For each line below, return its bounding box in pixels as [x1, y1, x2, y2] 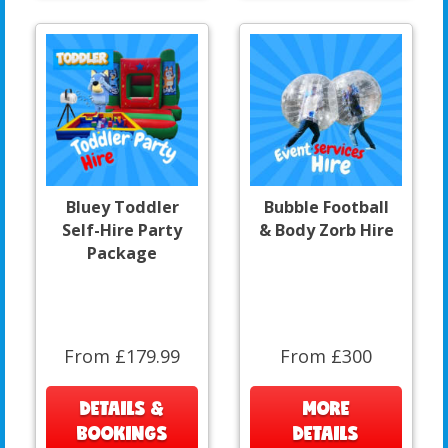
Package [87, 241, 157, 264]
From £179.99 [64, 343, 180, 368]
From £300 [280, 343, 372, 368]
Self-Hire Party [62, 218, 182, 241]
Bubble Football [263, 195, 389, 218]
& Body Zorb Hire [258, 218, 394, 241]
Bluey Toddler [65, 195, 179, 218]
